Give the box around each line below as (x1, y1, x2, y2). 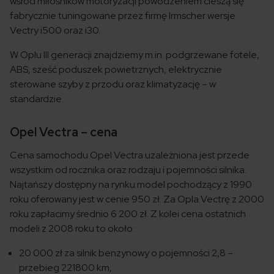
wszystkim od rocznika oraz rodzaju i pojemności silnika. (10, 163, 246, 177)
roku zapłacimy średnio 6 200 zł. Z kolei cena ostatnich (10, 207, 246, 221)
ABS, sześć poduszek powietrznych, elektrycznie (10, 63, 222, 76)
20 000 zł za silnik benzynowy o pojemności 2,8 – (19, 246, 233, 260)
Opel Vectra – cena (10, 124, 117, 141)
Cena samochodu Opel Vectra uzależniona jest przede (10, 149, 250, 162)
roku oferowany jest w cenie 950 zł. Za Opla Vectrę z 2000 (10, 193, 264, 206)
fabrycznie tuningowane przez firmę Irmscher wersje (10, 9, 235, 23)
